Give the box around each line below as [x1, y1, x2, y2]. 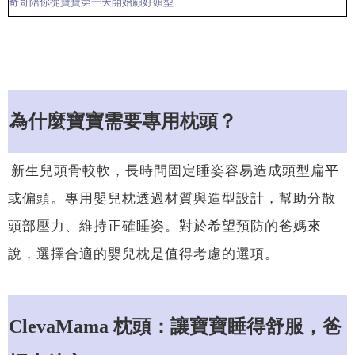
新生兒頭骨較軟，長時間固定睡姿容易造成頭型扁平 [11, 162, 339, 178]
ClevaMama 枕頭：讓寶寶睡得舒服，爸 [9, 316, 342, 338]
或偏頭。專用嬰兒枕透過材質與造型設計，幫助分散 [8, 189, 336, 206]
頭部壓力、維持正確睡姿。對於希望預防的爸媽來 [8, 217, 322, 234]
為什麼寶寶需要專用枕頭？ [9, 111, 237, 132]
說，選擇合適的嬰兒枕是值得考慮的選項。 [8, 245, 279, 261]
